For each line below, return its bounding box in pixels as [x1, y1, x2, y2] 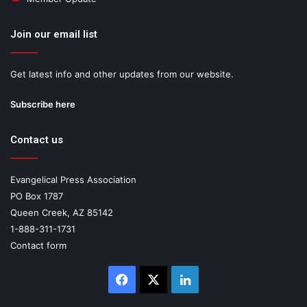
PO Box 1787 [10, 190, 63, 201]
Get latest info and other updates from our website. [10, 68, 234, 79]
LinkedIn [190, 271, 240, 286]
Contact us [10, 133, 63, 146]
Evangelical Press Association [10, 173, 136, 185]
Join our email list [10, 27, 97, 40]
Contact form [10, 239, 66, 251]
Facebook [128, 271, 186, 286]
